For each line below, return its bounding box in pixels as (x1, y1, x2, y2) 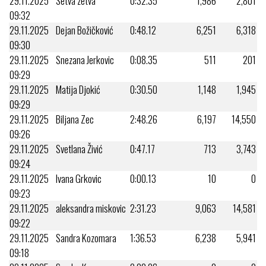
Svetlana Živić (56, 141, 103, 156)
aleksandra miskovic (56, 200, 126, 216)
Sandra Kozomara (56, 230, 116, 245)
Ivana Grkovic (56, 170, 102, 186)
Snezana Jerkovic (56, 52, 114, 67)
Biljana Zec (56, 111, 94, 126)
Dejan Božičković (56, 22, 113, 37)
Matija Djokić (56, 81, 100, 97)
